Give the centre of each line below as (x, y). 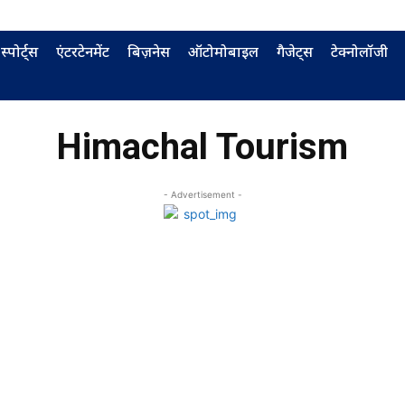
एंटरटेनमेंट (83, 52)
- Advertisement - (202, 194)
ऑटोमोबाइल (223, 52)
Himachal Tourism (202, 147)
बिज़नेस (149, 52)
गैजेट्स (295, 52)
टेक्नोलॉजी (359, 52)
